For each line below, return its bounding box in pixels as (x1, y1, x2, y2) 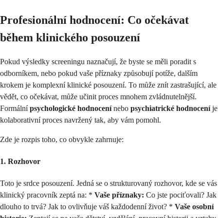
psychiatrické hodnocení (130, 104, 210, 112)
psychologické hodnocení (30, 104, 111, 112)
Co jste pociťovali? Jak (144, 191, 217, 200)
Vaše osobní (175, 202, 214, 211)
